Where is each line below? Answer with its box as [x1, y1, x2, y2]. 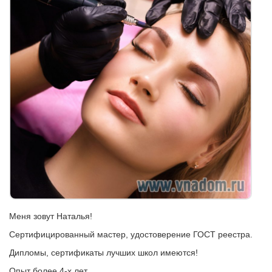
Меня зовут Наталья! [9, 211, 92, 221]
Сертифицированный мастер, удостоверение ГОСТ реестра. [9, 229, 253, 239]
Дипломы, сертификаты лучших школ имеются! [9, 248, 198, 257]
